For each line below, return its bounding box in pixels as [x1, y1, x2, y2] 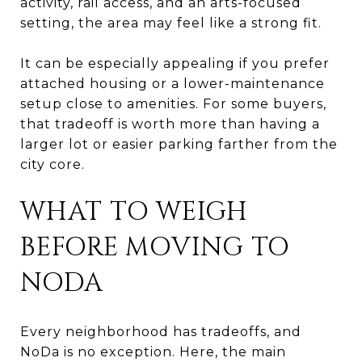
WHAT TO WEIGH [20, 194, 248, 229]
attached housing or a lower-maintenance [20, 75, 325, 91]
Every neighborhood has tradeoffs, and [20, 323, 301, 339]
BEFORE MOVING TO [20, 229, 290, 265]
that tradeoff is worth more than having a [20, 116, 320, 132]
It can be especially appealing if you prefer [20, 55, 330, 71]
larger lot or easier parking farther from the [20, 136, 338, 152]
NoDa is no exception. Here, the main [20, 343, 286, 360]
